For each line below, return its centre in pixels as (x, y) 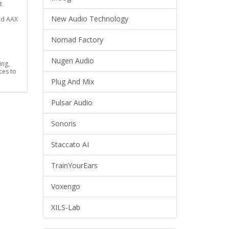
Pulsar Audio (72, 102)
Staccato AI (70, 144)
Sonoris (63, 123)
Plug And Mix (72, 82)
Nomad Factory (77, 40)
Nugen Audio (72, 61)
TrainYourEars (74, 165)
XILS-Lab (65, 207)
